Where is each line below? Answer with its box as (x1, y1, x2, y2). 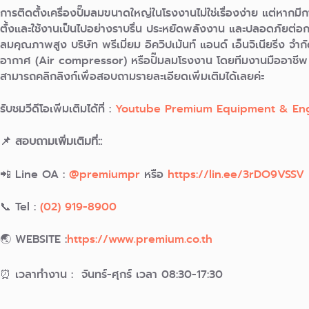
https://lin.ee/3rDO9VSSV (168, 166, 304, 182)
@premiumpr (69, 166, 140, 182)
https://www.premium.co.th (67, 230, 212, 247)
